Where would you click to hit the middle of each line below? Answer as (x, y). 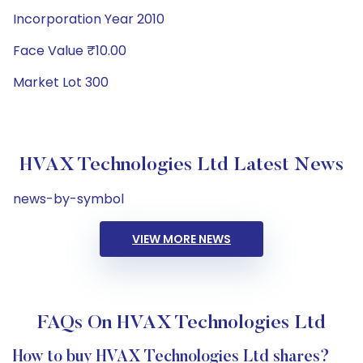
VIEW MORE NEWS (181, 239)
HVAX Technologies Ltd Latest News (181, 165)
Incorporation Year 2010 (89, 19)
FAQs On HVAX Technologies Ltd (181, 323)
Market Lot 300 (61, 82)
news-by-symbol (68, 199)
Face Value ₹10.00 (70, 51)
